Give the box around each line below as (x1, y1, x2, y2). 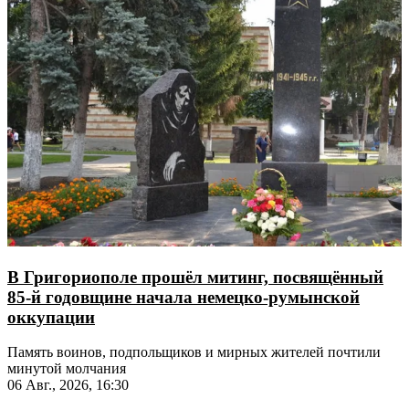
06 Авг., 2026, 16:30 (7, 377, 129, 393)
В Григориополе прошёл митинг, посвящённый (7, 267, 383, 287)
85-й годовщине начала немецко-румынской (7, 287, 360, 307)
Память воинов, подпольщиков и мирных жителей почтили (7, 344, 381, 361)
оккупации (7, 307, 95, 327)
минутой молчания (7, 361, 126, 377)
